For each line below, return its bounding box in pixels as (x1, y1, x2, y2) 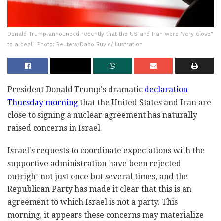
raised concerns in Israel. (7, 123, 102, 133)
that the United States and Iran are (78, 98, 211, 108)
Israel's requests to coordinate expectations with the (7, 146, 205, 156)
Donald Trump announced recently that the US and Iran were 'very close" (7, 31, 213, 37)
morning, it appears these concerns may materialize (7, 210, 204, 220)
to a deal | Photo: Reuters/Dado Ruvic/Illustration (7, 41, 143, 48)
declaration (145, 85, 188, 95)
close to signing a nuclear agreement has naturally (7, 110, 197, 120)
